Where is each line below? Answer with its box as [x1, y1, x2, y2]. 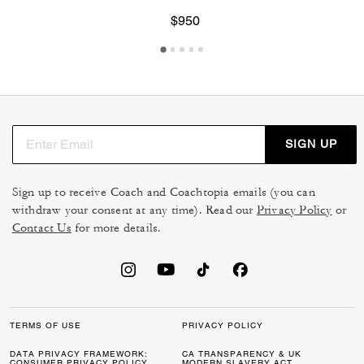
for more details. [71, 219, 162, 236]
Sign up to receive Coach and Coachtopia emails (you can [11, 184, 315, 200]
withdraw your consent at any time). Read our [11, 201, 257, 218]
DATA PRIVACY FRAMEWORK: [10, 348, 148, 359]
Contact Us [11, 219, 71, 236]
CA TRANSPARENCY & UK [182, 348, 301, 359]
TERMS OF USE [10, 319, 81, 331]
